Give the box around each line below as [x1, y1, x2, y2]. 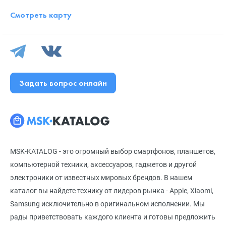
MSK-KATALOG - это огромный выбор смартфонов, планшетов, [10, 147, 215, 155]
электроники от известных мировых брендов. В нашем [10, 173, 192, 182]
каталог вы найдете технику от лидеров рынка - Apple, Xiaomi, [10, 186, 213, 195]
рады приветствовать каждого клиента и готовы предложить [10, 212, 215, 221]
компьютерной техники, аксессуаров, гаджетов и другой [10, 160, 197, 168]
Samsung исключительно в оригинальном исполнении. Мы [10, 199, 205, 208]
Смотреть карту [10, 9, 72, 20]
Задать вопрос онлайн [19, 77, 107, 88]
